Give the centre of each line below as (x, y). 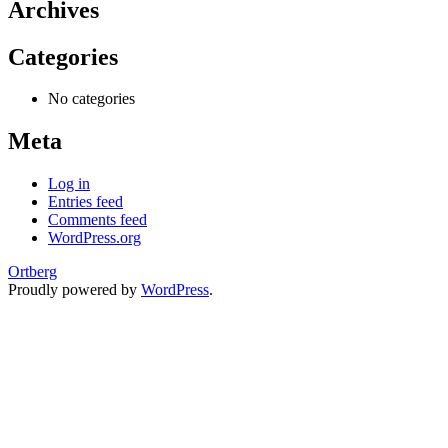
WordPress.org (94, 238)
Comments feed (97, 220)
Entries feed (85, 202)
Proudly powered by (74, 290)
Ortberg (32, 272)
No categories (91, 99)
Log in (69, 184)
